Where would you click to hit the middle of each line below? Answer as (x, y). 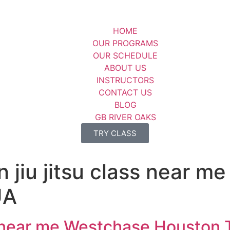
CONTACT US (125, 92)
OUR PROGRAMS (125, 43)
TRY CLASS (115, 133)
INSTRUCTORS (125, 80)
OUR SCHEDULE (125, 55)
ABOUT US (125, 68)
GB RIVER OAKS (125, 117)
